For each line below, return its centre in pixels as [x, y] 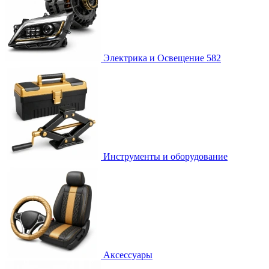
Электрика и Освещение [154, 58]
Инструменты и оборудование [165, 156]
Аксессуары [128, 255]
